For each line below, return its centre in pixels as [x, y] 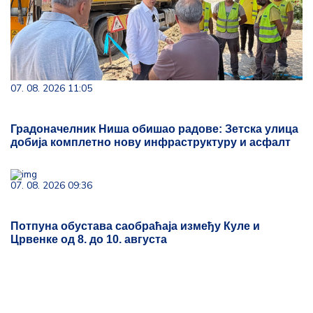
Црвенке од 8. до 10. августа [89, 239]
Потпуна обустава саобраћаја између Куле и [135, 226]
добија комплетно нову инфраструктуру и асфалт [151, 142]
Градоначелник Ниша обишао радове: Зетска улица [154, 129]
